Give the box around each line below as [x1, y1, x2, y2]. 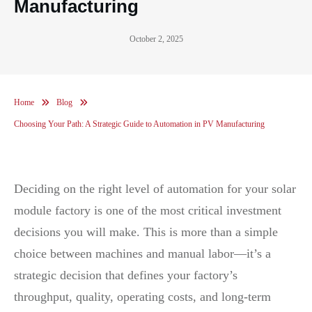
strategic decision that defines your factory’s [14, 267, 237, 282]
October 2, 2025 [129, 33, 183, 44]
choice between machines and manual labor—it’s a [14, 246, 271, 260]
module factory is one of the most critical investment [14, 203, 281, 217]
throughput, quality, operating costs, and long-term [14, 289, 271, 304]
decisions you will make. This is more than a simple [14, 224, 278, 239]
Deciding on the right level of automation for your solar [14, 181, 296, 196]
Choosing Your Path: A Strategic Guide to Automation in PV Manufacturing [14, 118, 265, 129]
